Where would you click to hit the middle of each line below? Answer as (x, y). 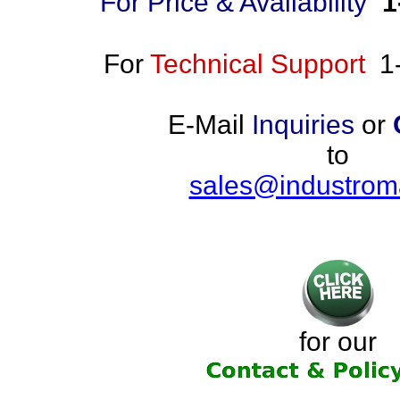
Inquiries (303, 125)
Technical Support (257, 64)
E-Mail (210, 125)
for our (338, 342)
